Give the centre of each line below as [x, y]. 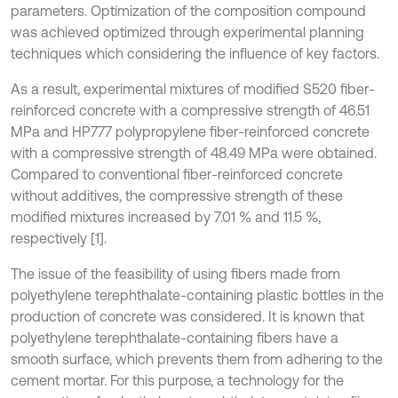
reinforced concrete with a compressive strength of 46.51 [190, 110]
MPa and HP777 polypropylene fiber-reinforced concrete [190, 131]
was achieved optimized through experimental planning [187, 32]
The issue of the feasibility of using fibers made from [175, 274]
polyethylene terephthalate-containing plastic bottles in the [197, 295]
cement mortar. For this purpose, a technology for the [177, 380]
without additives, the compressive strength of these [177, 195]
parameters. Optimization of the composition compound [188, 11]
